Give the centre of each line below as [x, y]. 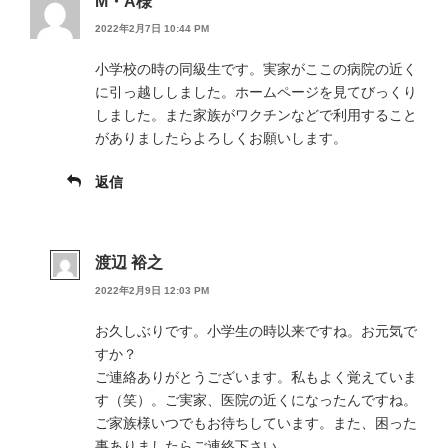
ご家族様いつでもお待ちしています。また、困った [256, 422]
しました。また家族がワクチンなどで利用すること [256, 115]
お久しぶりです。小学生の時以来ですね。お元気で [256, 330]
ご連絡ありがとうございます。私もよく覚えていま [256, 376]
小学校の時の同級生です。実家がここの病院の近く [256, 69]
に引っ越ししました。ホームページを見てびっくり [256, 92]
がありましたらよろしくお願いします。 [221, 138]
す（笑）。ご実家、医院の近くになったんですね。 [256, 399]
